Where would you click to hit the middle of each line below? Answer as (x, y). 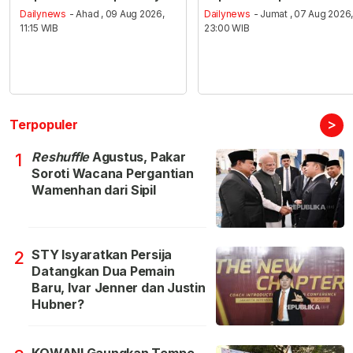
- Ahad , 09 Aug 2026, (117, 14)
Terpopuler (44, 125)
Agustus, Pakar (137, 157)
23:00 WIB (227, 28)
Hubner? (58, 305)
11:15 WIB (39, 28)
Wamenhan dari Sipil (94, 190)
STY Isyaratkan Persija (102, 255)
